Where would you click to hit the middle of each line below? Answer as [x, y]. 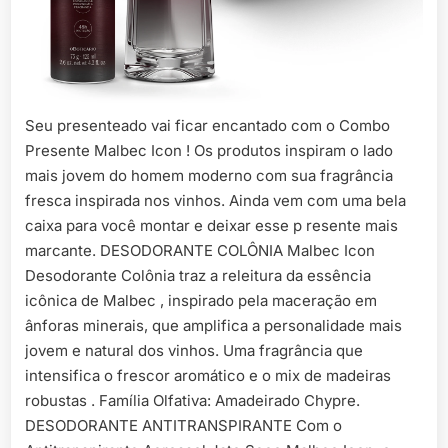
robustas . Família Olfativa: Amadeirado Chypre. [192, 400]
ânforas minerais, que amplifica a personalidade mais [213, 325]
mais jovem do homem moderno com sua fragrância [209, 175]
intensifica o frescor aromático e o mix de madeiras [208, 375]
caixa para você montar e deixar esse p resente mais [211, 225]
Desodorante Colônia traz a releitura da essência [198, 275]
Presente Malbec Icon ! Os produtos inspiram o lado [209, 150]
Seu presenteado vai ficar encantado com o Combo [207, 125]
